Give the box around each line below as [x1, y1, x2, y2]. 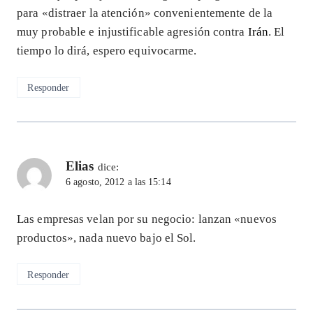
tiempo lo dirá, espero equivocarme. [17, 44, 197, 58]
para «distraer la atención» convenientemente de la [17, 6, 273, 20]
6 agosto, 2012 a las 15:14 [66, 177, 171, 187]
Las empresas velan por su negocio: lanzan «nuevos [17, 212, 277, 226]
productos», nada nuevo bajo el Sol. [17, 231, 196, 245]
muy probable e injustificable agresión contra [17, 25, 248, 39]
